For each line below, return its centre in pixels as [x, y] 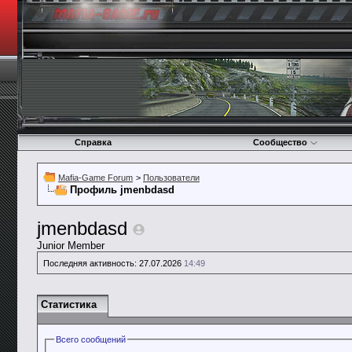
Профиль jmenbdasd [122, 190]
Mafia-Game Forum [95, 178]
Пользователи [171, 178]
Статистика [69, 304]
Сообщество [280, 142]
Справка [93, 142]
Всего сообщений [91, 339]
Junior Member [71, 246]
